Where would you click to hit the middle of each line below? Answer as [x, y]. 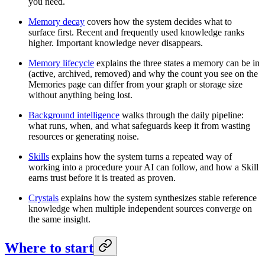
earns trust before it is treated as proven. [102, 178]
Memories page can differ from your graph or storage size [135, 85]
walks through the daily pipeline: [182, 115]
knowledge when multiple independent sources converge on [140, 209]
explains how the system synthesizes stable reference [158, 198]
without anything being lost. [80, 95]
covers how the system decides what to [158, 22]
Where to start [49, 248]
